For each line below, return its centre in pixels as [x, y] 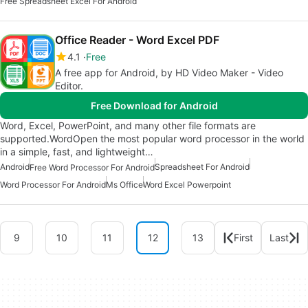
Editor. [69, 85]
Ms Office [124, 185]
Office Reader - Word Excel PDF [137, 40]
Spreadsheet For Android [202, 166]
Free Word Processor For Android [92, 168]
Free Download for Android [154, 105]
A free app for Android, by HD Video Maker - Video [169, 72]
